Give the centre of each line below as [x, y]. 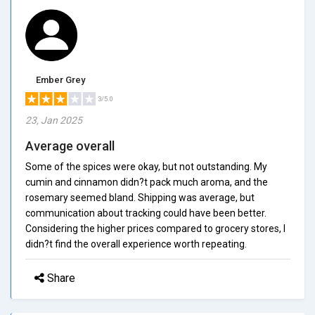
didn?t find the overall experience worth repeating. [136, 244]
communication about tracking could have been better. [146, 213]
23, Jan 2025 [54, 120]
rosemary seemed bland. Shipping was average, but [140, 197]
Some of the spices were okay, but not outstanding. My [146, 166]
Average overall [70, 146]
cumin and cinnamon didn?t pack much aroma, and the [147, 182]
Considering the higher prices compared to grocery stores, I [155, 228]
